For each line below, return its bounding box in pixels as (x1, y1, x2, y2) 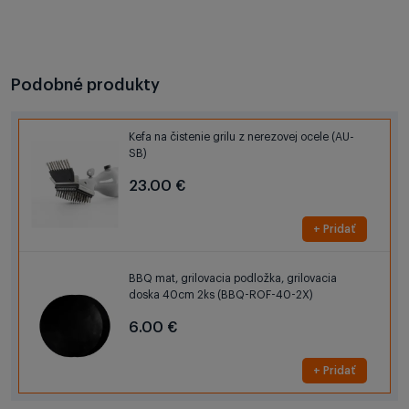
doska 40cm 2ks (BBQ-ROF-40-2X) (129, 288, 313, 300)
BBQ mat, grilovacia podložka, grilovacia (129, 272, 337, 284)
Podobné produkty (11, 76, 160, 93)
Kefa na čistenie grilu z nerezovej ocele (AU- (129, 131, 354, 142)
